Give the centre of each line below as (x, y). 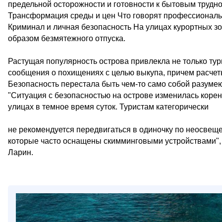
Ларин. (21, 152)
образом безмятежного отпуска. (67, 38)
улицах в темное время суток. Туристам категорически (108, 107)
